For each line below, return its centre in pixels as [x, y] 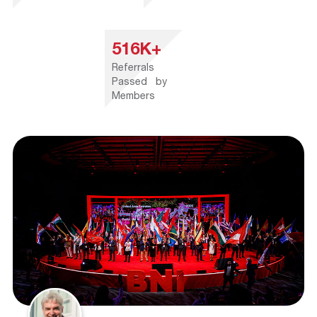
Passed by [140, 81]
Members [134, 96]
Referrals [133, 67]
